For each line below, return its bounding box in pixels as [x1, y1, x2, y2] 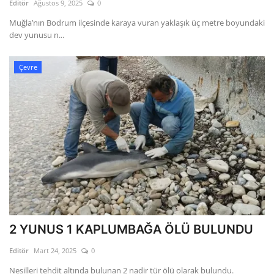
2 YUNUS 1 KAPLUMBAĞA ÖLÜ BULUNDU [9, 222, 253, 237]
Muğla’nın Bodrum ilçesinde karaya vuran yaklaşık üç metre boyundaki [9, 17, 265, 29]
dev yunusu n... [9, 29, 64, 41]
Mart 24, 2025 [34, 246, 76, 256]
